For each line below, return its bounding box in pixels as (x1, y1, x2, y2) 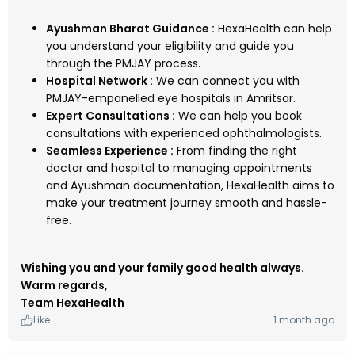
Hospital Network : (46, 73, 153, 90)
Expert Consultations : (46, 108, 175, 124)
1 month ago (273, 313, 334, 327)
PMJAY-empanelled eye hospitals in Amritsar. (46, 90, 296, 107)
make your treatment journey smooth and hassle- (46, 195, 327, 212)
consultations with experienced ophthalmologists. (46, 125, 322, 142)
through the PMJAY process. (46, 55, 200, 72)
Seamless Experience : (46, 143, 174, 159)
